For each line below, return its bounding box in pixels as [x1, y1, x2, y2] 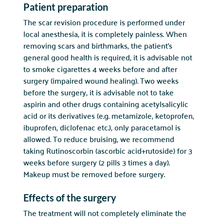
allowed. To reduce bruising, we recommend [23, 132, 174, 146]
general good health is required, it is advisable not [23, 50, 192, 65]
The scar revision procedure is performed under [23, 15, 185, 30]
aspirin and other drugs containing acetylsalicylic [23, 97, 188, 111]
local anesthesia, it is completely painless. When [23, 27, 187, 41]
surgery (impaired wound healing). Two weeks [23, 73, 179, 88]
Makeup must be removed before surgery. [23, 167, 165, 182]
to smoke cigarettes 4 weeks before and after [23, 62, 177, 76]
